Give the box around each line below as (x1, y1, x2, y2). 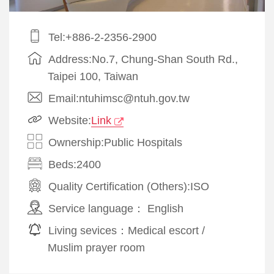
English (147, 202, 183, 215)
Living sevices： (48, 224, 128, 237)
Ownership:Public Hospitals (48, 136, 182, 149)
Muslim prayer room (48, 241, 145, 254)
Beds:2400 (48, 158, 101, 171)
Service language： (48, 202, 147, 215)
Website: (48, 114, 91, 127)
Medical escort (128, 224, 199, 237)
